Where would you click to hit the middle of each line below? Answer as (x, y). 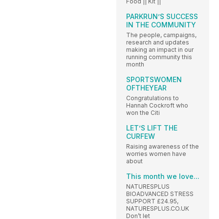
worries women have (156, 153)
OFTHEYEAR (146, 88)
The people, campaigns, (161, 35)
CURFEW (141, 136)
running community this (159, 57)
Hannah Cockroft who (157, 105)
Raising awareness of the (163, 146)
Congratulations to (153, 98)
